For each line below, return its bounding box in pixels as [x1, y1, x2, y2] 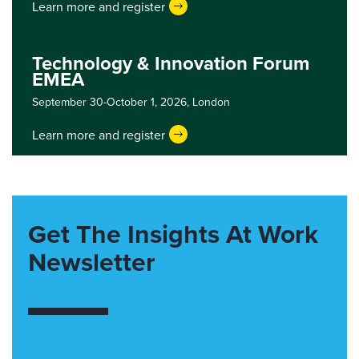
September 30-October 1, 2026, [32, 94, 192, 111]
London [192, 94, 230, 111]
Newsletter [28, 243, 155, 281]
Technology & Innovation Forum [32, 49, 309, 78]
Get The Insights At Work [28, 215, 318, 253]
